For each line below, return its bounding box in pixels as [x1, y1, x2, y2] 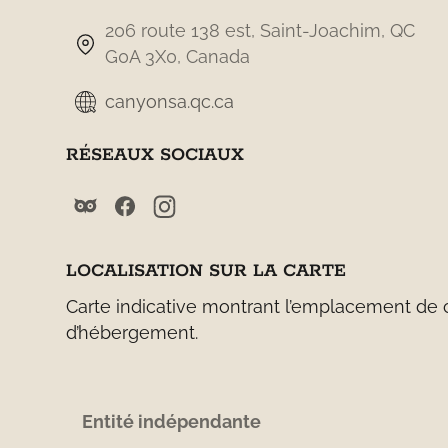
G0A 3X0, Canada [105, 46, 251, 68]
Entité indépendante [81, 411, 261, 433]
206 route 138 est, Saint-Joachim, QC [105, 20, 416, 42]
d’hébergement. [65, 322, 198, 344]
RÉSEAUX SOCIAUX [65, 144, 244, 167]
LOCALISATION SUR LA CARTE [65, 260, 346, 283]
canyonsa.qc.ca [105, 90, 235, 112]
